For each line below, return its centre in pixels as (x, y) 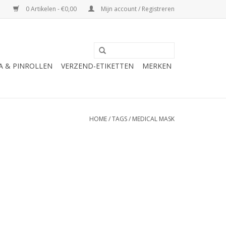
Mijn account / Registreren (137, 9)
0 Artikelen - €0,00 (51, 9)
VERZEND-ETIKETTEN (97, 66)
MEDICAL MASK (153, 119)
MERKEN (157, 66)
